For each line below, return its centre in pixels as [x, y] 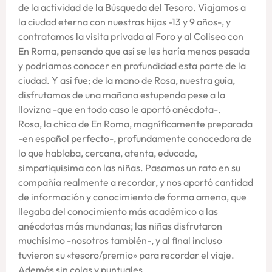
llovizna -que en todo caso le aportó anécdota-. [120, 109]
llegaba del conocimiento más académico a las [118, 211]
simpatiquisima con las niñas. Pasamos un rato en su [129, 167]
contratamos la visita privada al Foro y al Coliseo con [131, 36]
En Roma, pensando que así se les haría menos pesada [134, 51]
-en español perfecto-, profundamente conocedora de [135, 138]
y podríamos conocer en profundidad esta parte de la [132, 65]
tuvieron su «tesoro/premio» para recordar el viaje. [126, 255]
